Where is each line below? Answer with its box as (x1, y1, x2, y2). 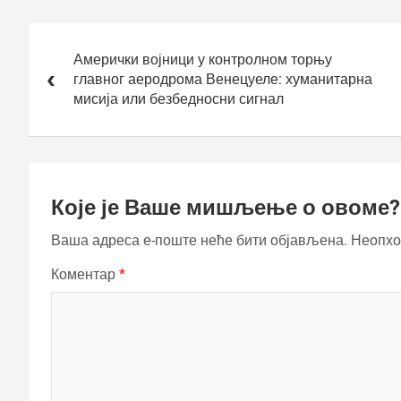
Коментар (51, 265, 119, 283)
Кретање (28, 22, 111, 46)
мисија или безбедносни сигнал (73, 90, 284, 107)
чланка (28, 47, 95, 71)
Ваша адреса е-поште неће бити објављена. (51, 231, 347, 249)
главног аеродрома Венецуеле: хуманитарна (73, 70, 372, 88)
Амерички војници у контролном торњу (73, 50, 332, 68)
